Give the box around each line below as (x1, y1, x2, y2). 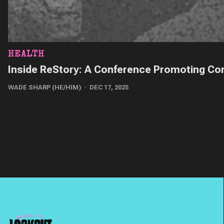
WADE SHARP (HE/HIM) (8, 83, 81, 91)
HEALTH (8, 50, 44, 59)
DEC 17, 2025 (89, 83, 128, 91)
